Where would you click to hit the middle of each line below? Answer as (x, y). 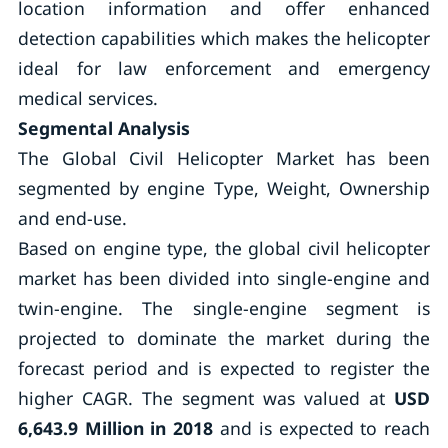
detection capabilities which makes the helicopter (224, 38)
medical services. (87, 98)
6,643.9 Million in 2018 (115, 428)
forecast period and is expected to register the (224, 368)
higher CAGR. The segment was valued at (206, 398)
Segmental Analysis (103, 128)
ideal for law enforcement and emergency (224, 68)
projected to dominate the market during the (224, 338)
